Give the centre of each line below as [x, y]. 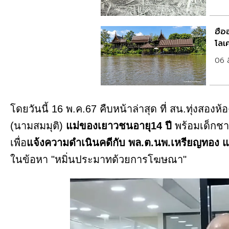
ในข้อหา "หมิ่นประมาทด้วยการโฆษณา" [98, 160]
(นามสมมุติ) [38, 126]
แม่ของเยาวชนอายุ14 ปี [119, 126]
